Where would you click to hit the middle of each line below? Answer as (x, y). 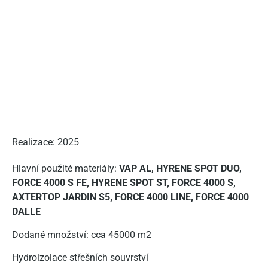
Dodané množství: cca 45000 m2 (82, 234)
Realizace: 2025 (45, 142)
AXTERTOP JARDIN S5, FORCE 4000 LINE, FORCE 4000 (130, 197)
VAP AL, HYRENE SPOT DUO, (180, 169)
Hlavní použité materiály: (66, 169)
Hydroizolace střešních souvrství (80, 258)
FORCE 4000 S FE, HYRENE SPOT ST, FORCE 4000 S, (124, 183)
